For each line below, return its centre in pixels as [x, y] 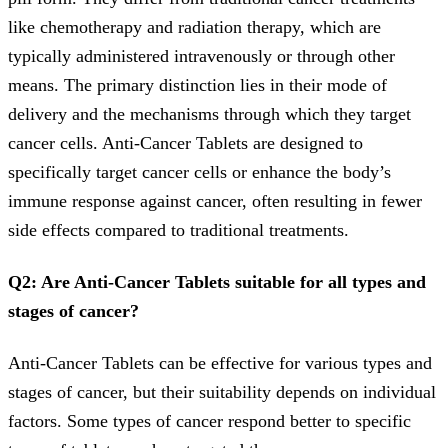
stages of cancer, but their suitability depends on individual [222, 392]
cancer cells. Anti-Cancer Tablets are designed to [185, 143]
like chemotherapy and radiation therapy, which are [194, 27]
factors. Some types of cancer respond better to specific [209, 421]
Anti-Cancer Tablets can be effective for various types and [220, 363]
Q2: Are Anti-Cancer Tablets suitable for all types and [217, 282]
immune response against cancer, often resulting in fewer [215, 201]
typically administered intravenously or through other [201, 56]
